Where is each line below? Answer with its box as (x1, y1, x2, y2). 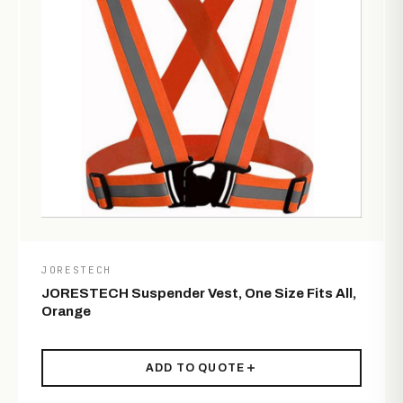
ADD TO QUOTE (145, 361, 246, 374)
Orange (41, 303, 91, 318)
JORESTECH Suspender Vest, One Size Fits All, (41, 285, 356, 300)
